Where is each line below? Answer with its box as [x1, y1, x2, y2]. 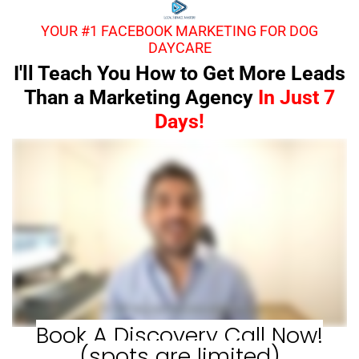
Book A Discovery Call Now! [36, 319, 323, 351]
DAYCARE [147, 38, 212, 56]
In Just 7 [258, 85, 335, 109]
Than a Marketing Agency [24, 85, 258, 109]
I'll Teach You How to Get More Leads [14, 61, 345, 85]
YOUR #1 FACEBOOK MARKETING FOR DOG [41, 22, 318, 39]
